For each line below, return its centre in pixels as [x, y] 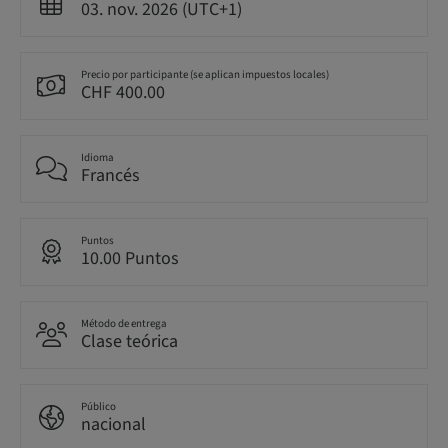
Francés [110, 175]
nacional [113, 424]
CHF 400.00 [123, 92]
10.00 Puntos [130, 258]
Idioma [97, 157]
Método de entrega [124, 323]
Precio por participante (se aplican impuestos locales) [205, 74]
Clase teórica [129, 341]
